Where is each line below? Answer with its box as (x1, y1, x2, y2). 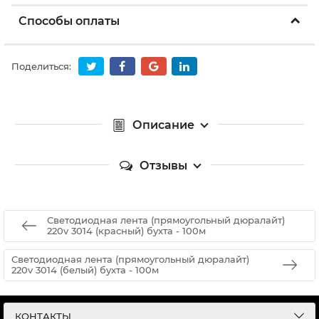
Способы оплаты (19, 14, 120, 28)
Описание (132, 117, 194, 132)
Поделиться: (11, 61, 71, 73)
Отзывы (139, 158, 187, 172)
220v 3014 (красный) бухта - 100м (47, 225, 206, 237)
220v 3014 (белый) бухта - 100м (11, 264, 159, 276)
